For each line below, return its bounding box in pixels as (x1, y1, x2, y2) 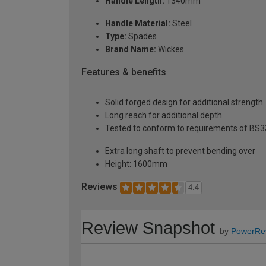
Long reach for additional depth (105, 110, 222, 120)
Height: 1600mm (105, 159, 167, 169)
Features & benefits (81, 66, 166, 78)
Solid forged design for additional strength (105, 97, 263, 107)
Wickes (156, 45, 184, 55)
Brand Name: (105, 45, 156, 55)
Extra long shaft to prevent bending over (105, 145, 255, 156)
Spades (126, 31, 157, 42)
